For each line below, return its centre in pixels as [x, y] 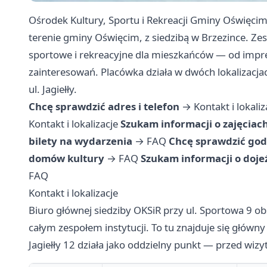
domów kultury [66, 159]
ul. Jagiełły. [53, 89]
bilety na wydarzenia [80, 141]
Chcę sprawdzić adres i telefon [104, 107]
